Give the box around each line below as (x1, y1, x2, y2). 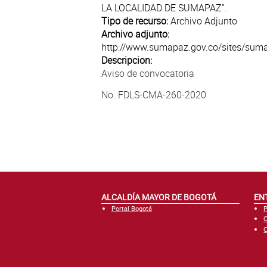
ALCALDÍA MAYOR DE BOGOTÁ (101, 191, 216, 203)
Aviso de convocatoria (101, 66, 194, 80)
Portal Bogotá (111, 203, 152, 213)
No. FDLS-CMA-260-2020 (101, 88, 206, 102)
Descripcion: (101, 53, 154, 67)
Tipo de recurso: (101, 14, 170, 27)
